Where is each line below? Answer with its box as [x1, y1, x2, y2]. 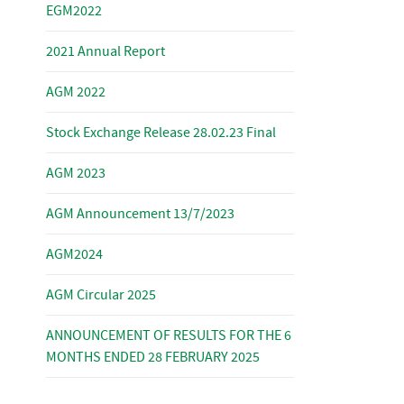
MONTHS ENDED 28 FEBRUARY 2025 [46, 348, 260, 366]
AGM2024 [46, 245, 103, 263]
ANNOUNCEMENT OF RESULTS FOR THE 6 [46, 326, 291, 344]
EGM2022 [46, 2, 102, 20]
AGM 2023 [46, 164, 106, 182]
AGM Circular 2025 [46, 286, 156, 304]
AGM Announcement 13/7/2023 [46, 205, 234, 223]
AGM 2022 [46, 83, 106, 101]
